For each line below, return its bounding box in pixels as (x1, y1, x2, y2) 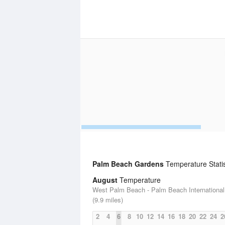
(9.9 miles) (92, 195, 123, 204)
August (92, 175, 118, 185)
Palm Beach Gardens (92, 159, 164, 169)
